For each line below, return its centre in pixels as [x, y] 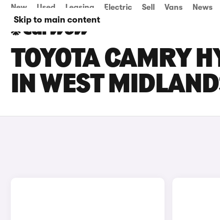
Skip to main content [57, 20]
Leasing [80, 7]
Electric [118, 7]
